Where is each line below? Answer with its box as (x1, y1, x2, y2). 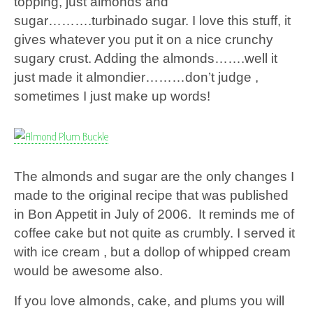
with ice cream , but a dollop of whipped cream (14, 244, 291, 259)
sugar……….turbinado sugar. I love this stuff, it (14, 13, 291, 28)
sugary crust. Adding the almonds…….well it (14, 50, 277, 66)
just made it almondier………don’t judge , (14, 69, 259, 85)
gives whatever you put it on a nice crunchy (14, 31, 273, 47)
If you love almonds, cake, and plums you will (14, 293, 284, 308)
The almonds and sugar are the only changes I (14, 168, 294, 184)
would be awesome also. (14, 263, 163, 278)
